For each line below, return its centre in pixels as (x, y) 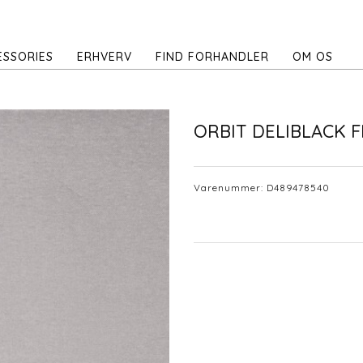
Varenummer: (230, 187)
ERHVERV (105, 57)
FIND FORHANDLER (212, 57)
